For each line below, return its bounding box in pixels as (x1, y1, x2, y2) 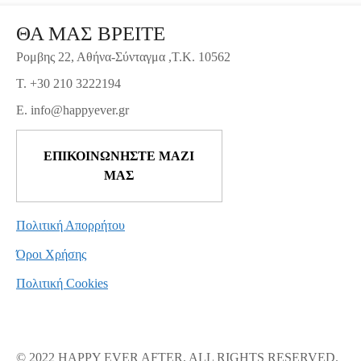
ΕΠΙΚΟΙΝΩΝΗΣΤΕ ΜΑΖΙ (44, 148, 195, 163)
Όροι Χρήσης (16, 247, 86, 261)
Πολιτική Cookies (16, 276, 108, 290)
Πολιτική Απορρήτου (16, 218, 125, 232)
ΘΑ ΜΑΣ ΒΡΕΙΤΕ (16, 22, 165, 44)
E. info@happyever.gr (16, 102, 129, 117)
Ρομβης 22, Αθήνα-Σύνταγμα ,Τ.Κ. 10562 (16, 49, 230, 64)
